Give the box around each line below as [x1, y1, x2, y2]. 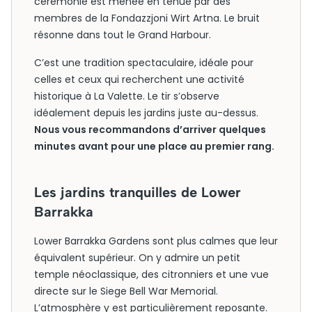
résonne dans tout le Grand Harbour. [34, 28, 211, 42]
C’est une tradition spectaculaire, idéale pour [34, 56, 253, 70]
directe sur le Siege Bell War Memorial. [34, 284, 218, 298]
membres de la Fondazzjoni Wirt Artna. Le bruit [34, 11, 260, 25]
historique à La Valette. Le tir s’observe [34, 89, 219, 103]
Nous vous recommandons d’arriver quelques [34, 123, 266, 136]
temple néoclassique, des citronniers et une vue [34, 267, 269, 281]
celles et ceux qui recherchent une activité [34, 72, 244, 86]
